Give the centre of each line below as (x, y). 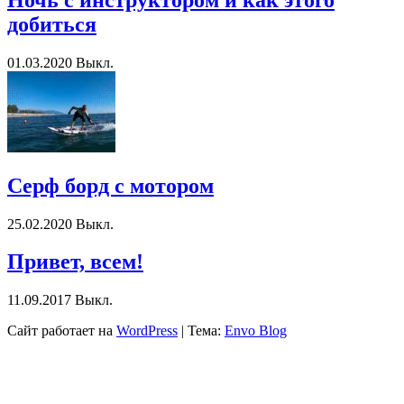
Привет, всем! (75, 262)
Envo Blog (256, 331)
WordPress (147, 331)
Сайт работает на (62, 331)
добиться (52, 24)
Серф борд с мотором (110, 185)
